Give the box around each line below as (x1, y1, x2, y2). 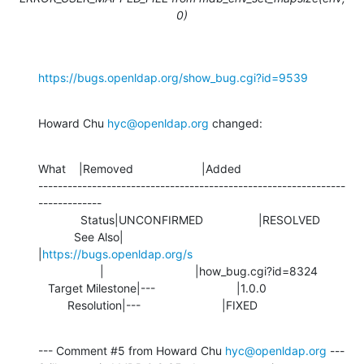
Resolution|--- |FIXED (67, 297, 258, 312)
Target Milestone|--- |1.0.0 (38, 280, 48, 295)
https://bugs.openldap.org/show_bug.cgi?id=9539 (38, 70, 308, 84)
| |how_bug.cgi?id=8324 (38, 263, 100, 278)
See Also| (38, 229, 74, 244)
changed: (209, 115, 262, 130)
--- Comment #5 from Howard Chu (38, 343, 225, 357)
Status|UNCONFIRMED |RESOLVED (38, 212, 80, 227)
